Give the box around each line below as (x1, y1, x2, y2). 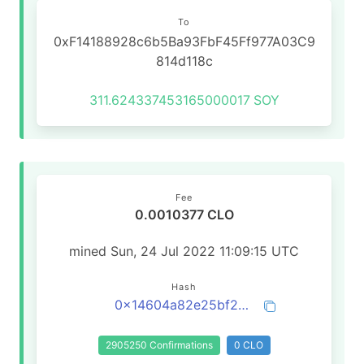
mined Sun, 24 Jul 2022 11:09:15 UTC (69, 243, 299, 259)
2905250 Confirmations (105, 339, 213, 351)
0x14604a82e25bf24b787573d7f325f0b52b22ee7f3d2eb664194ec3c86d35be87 (238, 297, 249, 313)
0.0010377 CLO (134, 206, 234, 223)
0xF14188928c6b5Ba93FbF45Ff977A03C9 (53, 33, 315, 50)
